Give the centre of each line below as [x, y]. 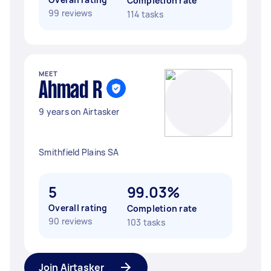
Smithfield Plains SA [79, 152]
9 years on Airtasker [79, 112]
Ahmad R [70, 91]
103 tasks [146, 222]
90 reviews [70, 221]
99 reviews [70, 13]
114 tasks [145, 14]
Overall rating [78, 208]
